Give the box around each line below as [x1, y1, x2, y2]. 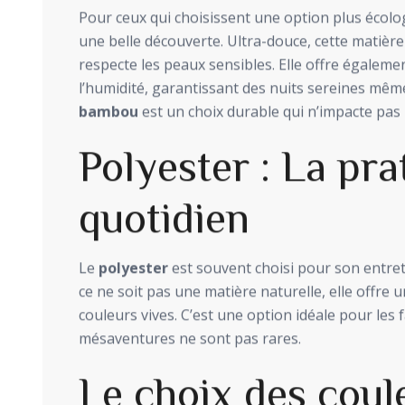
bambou [79, 102, 138, 123]
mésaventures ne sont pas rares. [79, 329, 301, 350]
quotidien [79, 195, 250, 240]
